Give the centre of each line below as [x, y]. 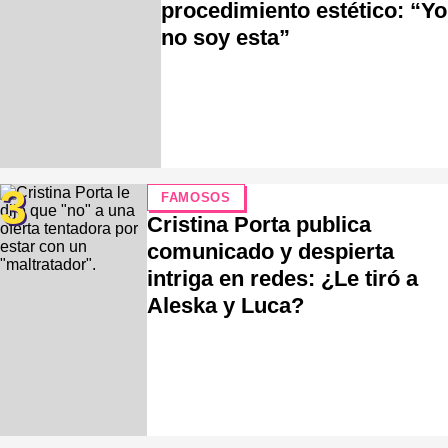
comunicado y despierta [271, 252]
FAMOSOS [196, 198]
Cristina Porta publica [259, 225]
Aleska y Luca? [226, 306]
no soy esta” [226, 38]
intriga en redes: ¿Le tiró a [283, 279]
